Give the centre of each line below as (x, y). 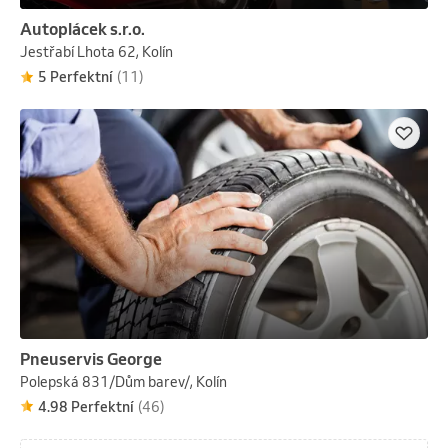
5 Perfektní (75, 77)
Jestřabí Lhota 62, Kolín (96, 52)
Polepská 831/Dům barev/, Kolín (123, 381)
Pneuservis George (91, 358)
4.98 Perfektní (86, 406)
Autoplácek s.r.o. (82, 29)
